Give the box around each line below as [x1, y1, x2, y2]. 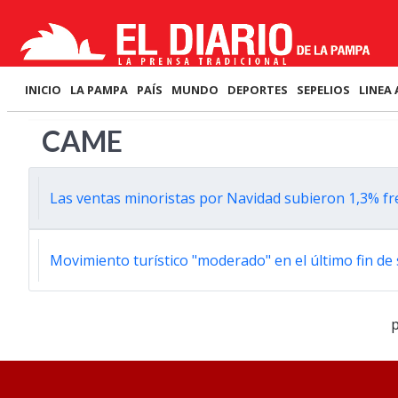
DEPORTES [227, 82, 288, 98]
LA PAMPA [70, 82, 128, 98]
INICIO [25, 82, 61, 98]
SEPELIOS [297, 82, 350, 98]
